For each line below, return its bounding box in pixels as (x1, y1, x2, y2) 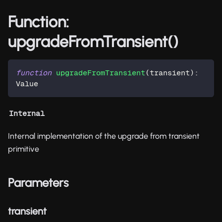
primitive (8, 144, 39, 154)
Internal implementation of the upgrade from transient (8, 131, 200, 141)
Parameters (8, 175, 68, 190)
